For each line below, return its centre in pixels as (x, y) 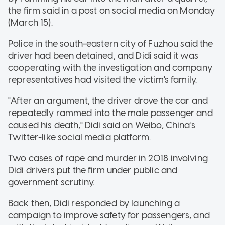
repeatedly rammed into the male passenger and (110, 113)
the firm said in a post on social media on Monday (112, 11)
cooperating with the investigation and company (110, 68)
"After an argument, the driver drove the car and (108, 101)
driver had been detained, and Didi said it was (103, 56)
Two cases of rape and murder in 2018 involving (108, 158)
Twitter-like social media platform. (80, 137)
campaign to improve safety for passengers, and (109, 216)
